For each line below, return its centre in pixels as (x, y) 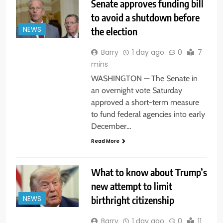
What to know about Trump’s (149, 172)
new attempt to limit (131, 186)
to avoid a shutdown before (145, 17)
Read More (105, 141)
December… (111, 126)
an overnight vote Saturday (136, 90)
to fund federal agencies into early (148, 114)
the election (114, 31)
